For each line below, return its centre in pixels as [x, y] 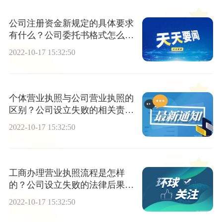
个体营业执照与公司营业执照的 [71, 98]
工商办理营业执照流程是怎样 [67, 173]
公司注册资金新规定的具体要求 [71, 23]
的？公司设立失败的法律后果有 [71, 185]
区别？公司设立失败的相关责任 [71, 110]
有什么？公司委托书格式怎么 [67, 35]
